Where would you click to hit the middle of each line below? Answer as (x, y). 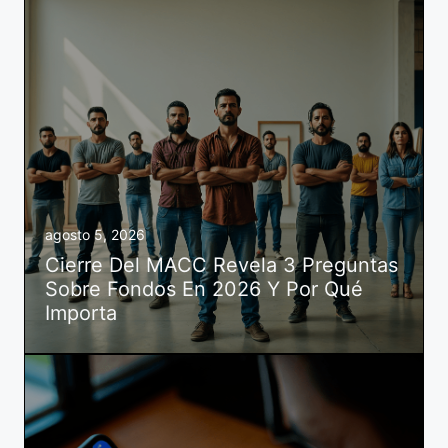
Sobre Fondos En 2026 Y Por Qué (204, 288)
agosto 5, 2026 (95, 234)
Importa (81, 312)
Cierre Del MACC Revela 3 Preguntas (221, 264)
